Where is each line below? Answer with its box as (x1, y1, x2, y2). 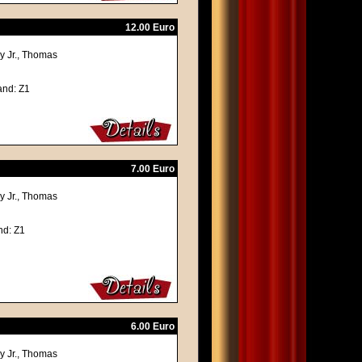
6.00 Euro (131, 321, 175, 332)
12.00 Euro (125, 22, 175, 33)
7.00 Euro (131, 163, 175, 175)
